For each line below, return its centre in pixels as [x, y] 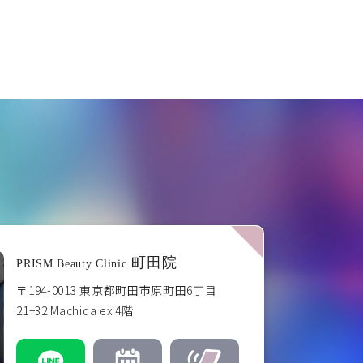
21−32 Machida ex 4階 [75, 310]
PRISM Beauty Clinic [72, 264]
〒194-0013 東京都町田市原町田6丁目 [117, 290]
